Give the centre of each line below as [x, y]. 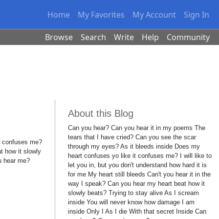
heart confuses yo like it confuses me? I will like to [140, 156]
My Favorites [101, 14]
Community [188, 37]
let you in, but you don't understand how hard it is [137, 165]
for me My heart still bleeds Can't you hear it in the [139, 174]
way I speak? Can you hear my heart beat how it [136, 184]
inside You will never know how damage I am [131, 202]
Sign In [197, 14]
